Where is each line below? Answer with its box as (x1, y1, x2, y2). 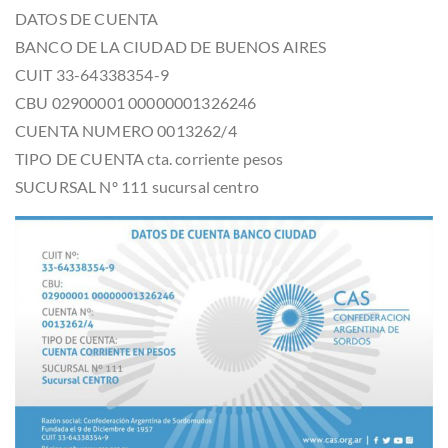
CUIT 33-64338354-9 (15, 64, 169, 84)
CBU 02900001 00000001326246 (15, 92, 257, 112)
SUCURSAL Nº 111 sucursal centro (15, 176, 259, 196)
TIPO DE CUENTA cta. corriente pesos (15, 148, 284, 168)
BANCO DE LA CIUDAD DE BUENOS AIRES (15, 36, 327, 56)
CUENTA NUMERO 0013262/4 (15, 120, 237, 140)
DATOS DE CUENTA (15, 8, 159, 28)
